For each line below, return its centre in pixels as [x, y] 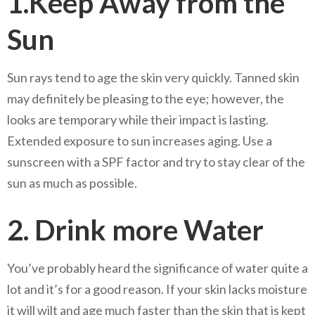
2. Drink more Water [135, 230]
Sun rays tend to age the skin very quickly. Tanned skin [153, 77]
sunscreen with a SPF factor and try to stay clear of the [156, 161]
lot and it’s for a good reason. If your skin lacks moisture [157, 289]
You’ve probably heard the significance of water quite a [157, 268]
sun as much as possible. [72, 182]
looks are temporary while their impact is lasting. [138, 119]
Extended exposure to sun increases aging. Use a [140, 140]
